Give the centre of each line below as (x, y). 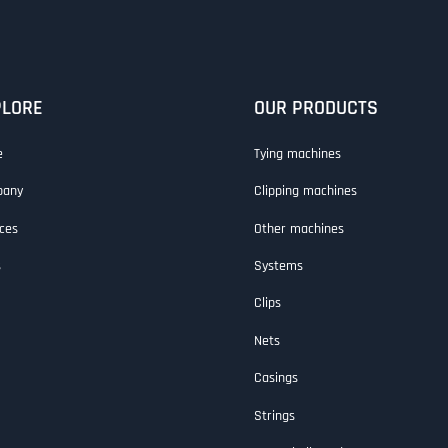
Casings (275, 378)
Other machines (298, 228)
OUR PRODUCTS (315, 107)
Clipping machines (305, 191)
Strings (274, 415)
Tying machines (297, 153)
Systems (278, 265)
